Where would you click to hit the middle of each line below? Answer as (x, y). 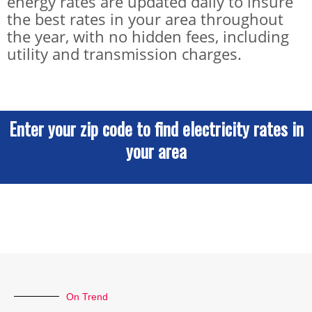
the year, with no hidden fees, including (148, 37)
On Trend (87, 296)
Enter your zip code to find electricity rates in (156, 128)
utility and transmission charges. (124, 54)
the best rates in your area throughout (145, 19)
